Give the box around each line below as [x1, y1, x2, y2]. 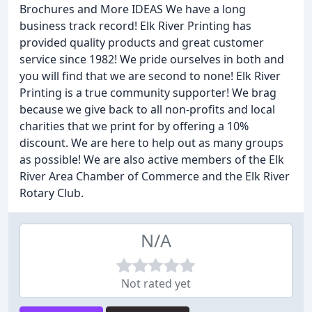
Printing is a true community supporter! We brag [19, 85, 276, 100]
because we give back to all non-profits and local [19, 102, 275, 117]
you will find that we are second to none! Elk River [19, 68, 281, 84]
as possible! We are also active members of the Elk [19, 152, 284, 167]
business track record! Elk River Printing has [19, 18, 251, 33]
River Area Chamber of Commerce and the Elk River [19, 169, 290, 184]
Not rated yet [121, 276, 191, 291]
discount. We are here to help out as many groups [19, 135, 283, 150]
